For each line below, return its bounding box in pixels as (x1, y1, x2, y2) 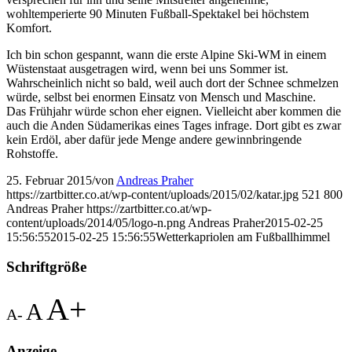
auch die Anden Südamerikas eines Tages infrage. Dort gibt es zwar (6, 118, 341, 132)
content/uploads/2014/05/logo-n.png (6, 215, 185, 229)
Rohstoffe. (6, 146, 58, 160)
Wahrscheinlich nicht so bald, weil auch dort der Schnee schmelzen (6, 75, 339, 90)
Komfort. (6, 20, 52, 35)
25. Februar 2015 (6, 173, 92, 187)
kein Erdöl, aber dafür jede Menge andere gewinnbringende (6, 132, 302, 146)
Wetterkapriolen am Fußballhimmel (156, 229, 330, 244)
